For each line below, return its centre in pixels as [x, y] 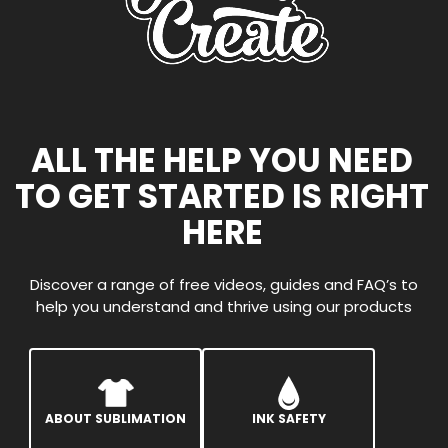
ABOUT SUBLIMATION [115, 419]
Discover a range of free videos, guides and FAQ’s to [224, 285]
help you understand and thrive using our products [224, 307]
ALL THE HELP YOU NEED [222, 161]
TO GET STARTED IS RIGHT [222, 197]
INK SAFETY [288, 419]
